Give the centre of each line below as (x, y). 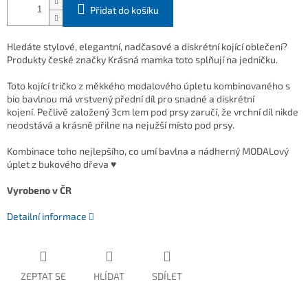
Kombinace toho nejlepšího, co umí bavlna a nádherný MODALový (148, 151)
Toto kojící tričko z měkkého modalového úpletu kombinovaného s (148, 86)
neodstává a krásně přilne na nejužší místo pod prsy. (121, 125)
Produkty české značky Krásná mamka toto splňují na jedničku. (142, 60)
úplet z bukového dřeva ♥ (62, 164)
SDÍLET (167, 276)
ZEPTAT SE (43, 276)
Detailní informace (47, 217)
